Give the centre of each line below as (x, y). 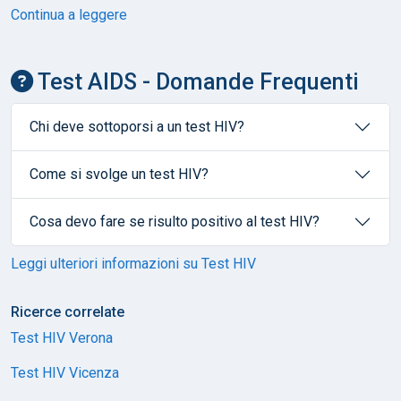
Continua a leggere (69, 14)
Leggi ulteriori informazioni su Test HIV (133, 263)
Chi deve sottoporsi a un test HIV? (137, 127)
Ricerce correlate (68, 311)
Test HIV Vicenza (65, 372)
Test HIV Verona (62, 337)
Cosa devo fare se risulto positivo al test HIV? (175, 222)
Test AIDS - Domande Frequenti (196, 81)
